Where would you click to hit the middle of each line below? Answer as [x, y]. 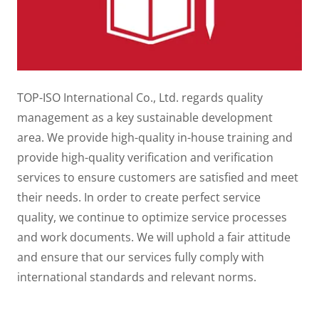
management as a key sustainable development [145, 118]
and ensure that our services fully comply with [141, 257]
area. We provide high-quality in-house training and [155, 138]
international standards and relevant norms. [138, 277]
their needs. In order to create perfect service [139, 198]
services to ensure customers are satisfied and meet [158, 178]
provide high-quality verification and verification [145, 158]
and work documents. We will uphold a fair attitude [154, 237]
